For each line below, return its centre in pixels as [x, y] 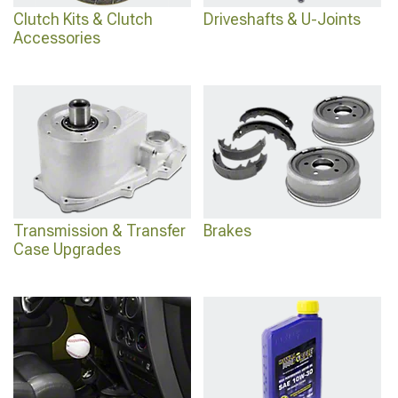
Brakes [227, 231]
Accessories [57, 38]
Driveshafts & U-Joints [282, 19]
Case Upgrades [67, 249]
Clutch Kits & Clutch [83, 19]
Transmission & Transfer [99, 231]
